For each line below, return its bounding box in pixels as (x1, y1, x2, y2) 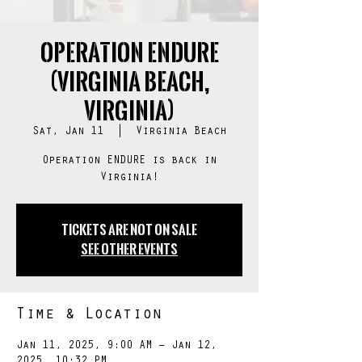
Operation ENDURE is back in (42, 155, 217, 167)
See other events (81, 239, 178, 259)
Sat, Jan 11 (32, 126, 103, 138)
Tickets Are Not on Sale (61, 220, 197, 239)
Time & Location (16, 307, 162, 324)
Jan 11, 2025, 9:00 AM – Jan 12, (16, 340, 217, 352)
